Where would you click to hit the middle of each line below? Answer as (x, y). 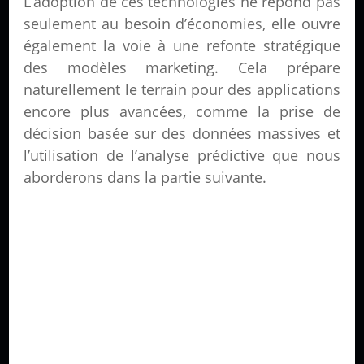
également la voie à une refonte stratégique (182, 45)
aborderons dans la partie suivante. (145, 177)
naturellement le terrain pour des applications (182, 89)
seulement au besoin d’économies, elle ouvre (182, 24)
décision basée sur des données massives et (182, 133)
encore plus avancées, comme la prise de (182, 111)
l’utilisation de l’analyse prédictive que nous (182, 155)
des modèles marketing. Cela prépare (182, 67)
